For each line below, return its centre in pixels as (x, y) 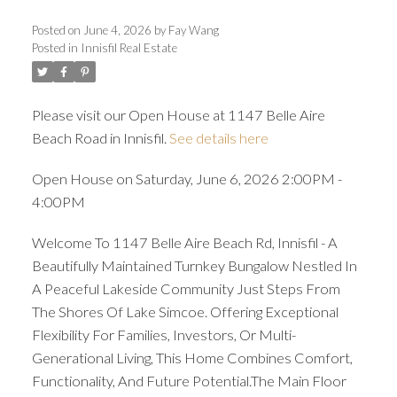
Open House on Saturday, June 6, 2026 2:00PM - (187, 179)
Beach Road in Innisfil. (100, 138)
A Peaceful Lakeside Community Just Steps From (186, 288)
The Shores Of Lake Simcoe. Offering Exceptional (185, 311)
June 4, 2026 (117, 31)
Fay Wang (193, 31)
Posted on (57, 31)
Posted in (54, 48)
